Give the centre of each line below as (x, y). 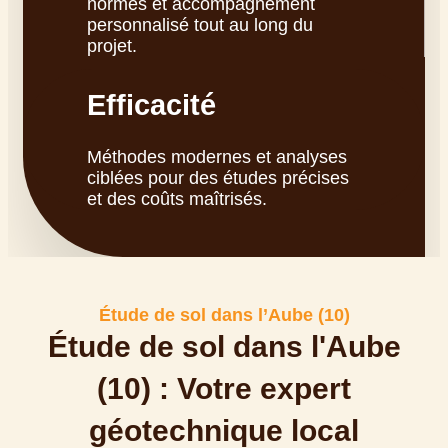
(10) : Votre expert (224, 388)
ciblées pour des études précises (218, 178)
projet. (112, 46)
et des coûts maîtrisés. (177, 199)
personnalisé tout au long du (200, 25)
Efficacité (151, 105)
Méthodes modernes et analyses (217, 157)
